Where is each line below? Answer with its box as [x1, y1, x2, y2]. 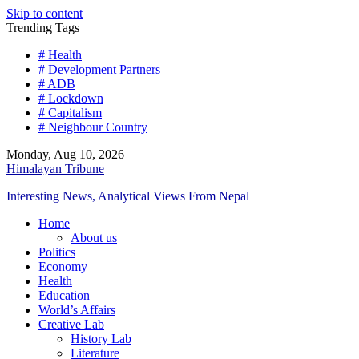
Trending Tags [6, 21, 79, 34]
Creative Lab [38, 317, 104, 331]
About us [71, 231, 117, 244]
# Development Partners [38, 63, 160, 76]
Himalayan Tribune [6, 162, 104, 175]
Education [38, 288, 90, 302]
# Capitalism [38, 106, 102, 119]
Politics [38, 245, 75, 259]
